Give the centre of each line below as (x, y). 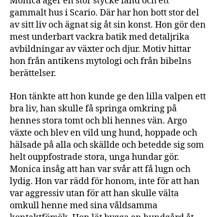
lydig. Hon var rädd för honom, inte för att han (105, 181)
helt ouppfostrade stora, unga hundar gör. (94, 157)
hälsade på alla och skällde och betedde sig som (107, 145)
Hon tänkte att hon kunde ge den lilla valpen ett (108, 96)
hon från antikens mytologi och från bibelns (101, 61)
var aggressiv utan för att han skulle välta (94, 193)
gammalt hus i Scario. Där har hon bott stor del (104, 13)
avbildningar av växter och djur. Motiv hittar (100, 49)
